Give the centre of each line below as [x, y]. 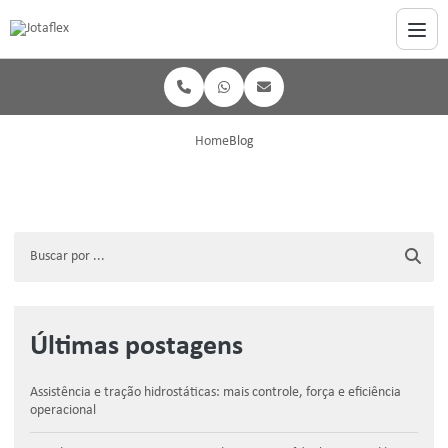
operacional [63, 410]
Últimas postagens [136, 347]
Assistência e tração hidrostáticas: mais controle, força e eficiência [215, 392]
